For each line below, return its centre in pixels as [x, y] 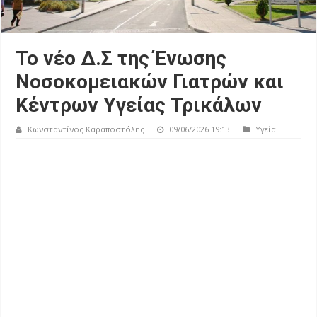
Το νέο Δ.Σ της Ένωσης [121, 59]
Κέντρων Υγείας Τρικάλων [139, 105]
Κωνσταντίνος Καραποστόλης [86, 129]
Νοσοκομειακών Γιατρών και [150, 82]
